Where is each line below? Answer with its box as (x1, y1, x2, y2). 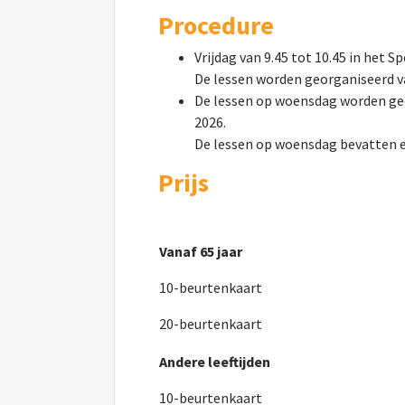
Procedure (158, 9, 274, 42)
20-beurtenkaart (159, 315, 262, 333)
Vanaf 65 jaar (159, 242, 242, 260)
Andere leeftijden (159, 353, 270, 371)
